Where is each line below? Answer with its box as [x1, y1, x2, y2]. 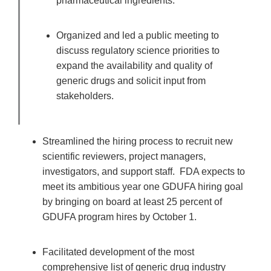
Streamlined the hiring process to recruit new [42, 136, 233, 147]
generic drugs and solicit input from [56, 76, 206, 87]
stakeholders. [56, 91, 116, 102]
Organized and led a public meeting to [56, 30, 219, 41]
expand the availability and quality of [56, 60, 212, 71]
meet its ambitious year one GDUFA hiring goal [42, 181, 243, 192]
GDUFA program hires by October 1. [42, 212, 199, 223]
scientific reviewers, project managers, [42, 151, 206, 162]
